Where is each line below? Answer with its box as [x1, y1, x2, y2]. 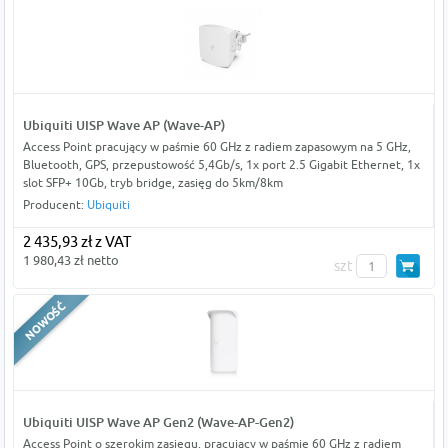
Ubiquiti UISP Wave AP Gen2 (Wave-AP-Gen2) [22, 414, 294, 431]
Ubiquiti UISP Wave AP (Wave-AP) [22, 117, 225, 134]
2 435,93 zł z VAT [22, 233, 131, 251]
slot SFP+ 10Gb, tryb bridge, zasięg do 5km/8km [22, 175, 283, 191]
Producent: [22, 197, 87, 213]
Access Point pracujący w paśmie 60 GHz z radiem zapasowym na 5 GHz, [22, 139, 411, 155]
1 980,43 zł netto [22, 252, 119, 269]
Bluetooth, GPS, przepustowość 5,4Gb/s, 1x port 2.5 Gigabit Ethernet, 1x [22, 157, 420, 173]
